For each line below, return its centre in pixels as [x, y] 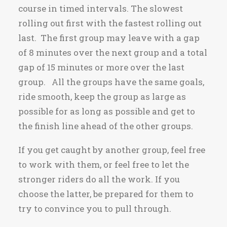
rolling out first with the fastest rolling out [110, 23]
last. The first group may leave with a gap [109, 38]
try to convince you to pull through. [96, 209]
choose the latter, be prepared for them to [106, 194]
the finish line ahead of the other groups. [107, 126]
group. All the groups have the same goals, [111, 82]
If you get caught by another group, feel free [112, 150]
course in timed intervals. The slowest [101, 8]
